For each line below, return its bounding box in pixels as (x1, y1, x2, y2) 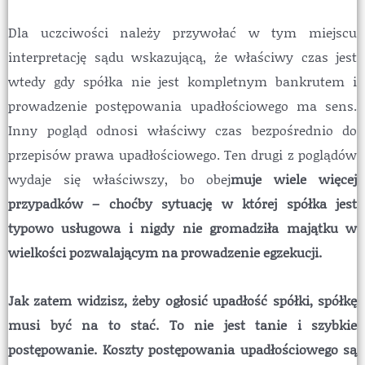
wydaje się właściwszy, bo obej (8, 169, 231, 188)
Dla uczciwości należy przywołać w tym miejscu (8, 22, 357, 42)
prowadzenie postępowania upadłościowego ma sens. (8, 95, 357, 115)
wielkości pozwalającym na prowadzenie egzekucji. (8, 242, 322, 262)
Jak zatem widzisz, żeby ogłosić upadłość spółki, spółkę (8, 290, 357, 310)
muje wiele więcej (231, 169, 358, 188)
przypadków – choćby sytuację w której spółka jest (8, 193, 357, 213)
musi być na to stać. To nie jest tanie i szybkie (8, 314, 357, 334)
